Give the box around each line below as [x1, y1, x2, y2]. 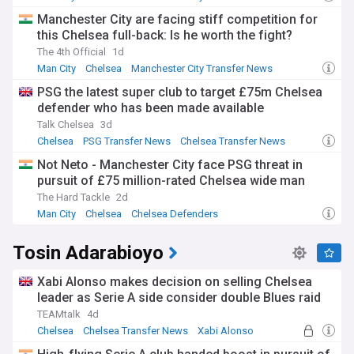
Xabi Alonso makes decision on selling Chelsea [37, 274, 312, 289]
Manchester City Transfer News [131, 62, 273, 74]
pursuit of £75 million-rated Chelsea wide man [37, 173, 305, 188]
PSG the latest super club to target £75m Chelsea [37, 85, 322, 100]
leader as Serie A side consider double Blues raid [37, 290, 321, 305]
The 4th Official [37, 46, 106, 58]
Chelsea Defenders [131, 208, 218, 220]
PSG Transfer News [83, 135, 171, 147]
